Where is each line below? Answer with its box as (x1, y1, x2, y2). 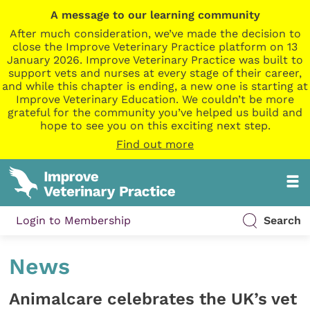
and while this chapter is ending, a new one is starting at (2, 80, 308, 93)
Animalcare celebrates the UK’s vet (9, 289, 298, 309)
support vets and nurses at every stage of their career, (8, 66, 302, 80)
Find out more (116, 138, 194, 151)
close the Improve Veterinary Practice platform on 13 (12, 40, 298, 53)
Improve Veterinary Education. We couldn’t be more (16, 93, 294, 106)
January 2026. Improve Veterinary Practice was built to (7, 53, 303, 66)
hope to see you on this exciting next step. (39, 119, 271, 132)
